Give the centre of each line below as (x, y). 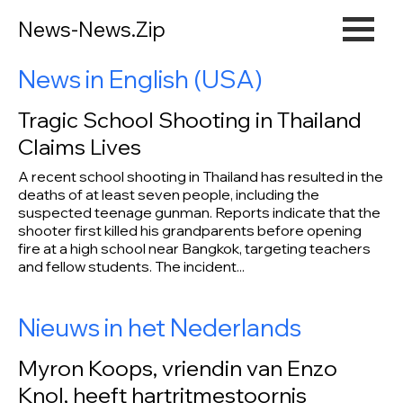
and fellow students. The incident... (131, 266)
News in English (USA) (140, 79)
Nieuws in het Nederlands (159, 327)
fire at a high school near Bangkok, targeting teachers (194, 248)
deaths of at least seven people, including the (168, 194)
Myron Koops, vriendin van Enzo (177, 367)
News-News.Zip (92, 29)
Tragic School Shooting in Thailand (189, 119)
